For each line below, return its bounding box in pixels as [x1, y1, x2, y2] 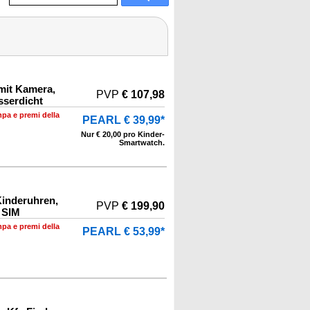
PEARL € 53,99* [82, 226, 165, 237]
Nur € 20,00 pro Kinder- [81, 130, 165, 138]
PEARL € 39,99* [82, 114, 165, 126]
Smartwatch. [119, 138, 165, 147]
